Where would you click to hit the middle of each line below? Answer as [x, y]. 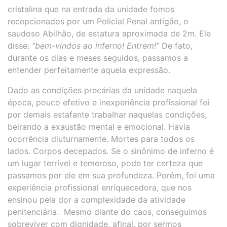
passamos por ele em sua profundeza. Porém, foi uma [111, 176]
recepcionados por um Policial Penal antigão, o [98, 22]
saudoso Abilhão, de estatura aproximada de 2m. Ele [109, 34]
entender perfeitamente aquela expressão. [89, 70]
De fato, [176, 46]
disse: [20, 46]
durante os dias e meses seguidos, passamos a [98, 58]
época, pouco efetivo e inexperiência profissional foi [109, 103]
